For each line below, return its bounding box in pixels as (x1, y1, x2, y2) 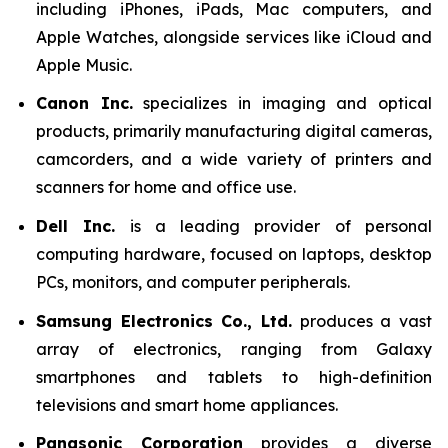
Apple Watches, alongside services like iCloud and (36, 26, 432, 47)
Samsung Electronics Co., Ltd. (36, 310, 292, 331)
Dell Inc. (36, 215, 116, 236)
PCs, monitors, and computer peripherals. (36, 271, 350, 292)
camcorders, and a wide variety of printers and (36, 149, 432, 170)
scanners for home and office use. (36, 177, 296, 198)
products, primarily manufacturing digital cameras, (36, 121, 432, 142)
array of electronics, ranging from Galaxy (36, 338, 432, 359)
